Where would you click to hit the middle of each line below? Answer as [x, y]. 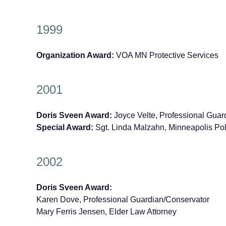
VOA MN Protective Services [167, 55]
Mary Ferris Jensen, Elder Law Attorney [106, 211]
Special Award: [66, 127]
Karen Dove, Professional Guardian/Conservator [123, 199]
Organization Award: [76, 55]
